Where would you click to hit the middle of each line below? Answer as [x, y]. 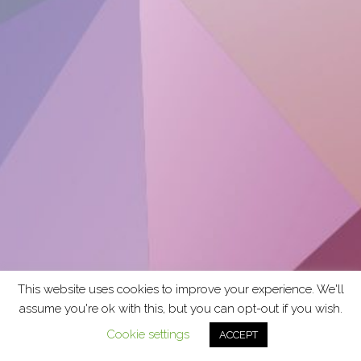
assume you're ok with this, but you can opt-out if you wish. [180, 309]
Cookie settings [147, 334]
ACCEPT [238, 335]
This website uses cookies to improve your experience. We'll [180, 290]
